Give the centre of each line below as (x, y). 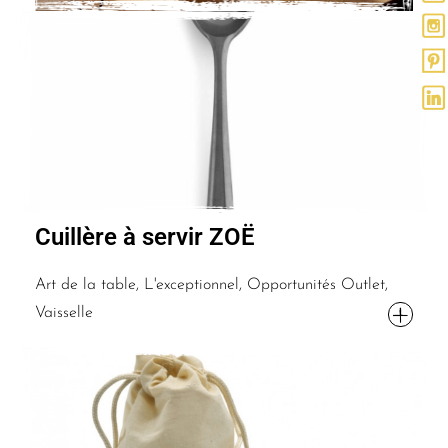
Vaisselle (64, 312)
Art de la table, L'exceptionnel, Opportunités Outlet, (211, 284)
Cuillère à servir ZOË (145, 236)
